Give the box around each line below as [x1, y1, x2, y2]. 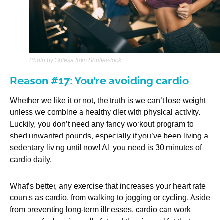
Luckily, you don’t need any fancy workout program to [10, 120, 193, 129]
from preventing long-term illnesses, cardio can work [10, 205, 191, 214]
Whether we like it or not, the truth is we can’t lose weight [10, 96, 206, 105]
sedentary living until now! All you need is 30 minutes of [10, 143, 202, 152]
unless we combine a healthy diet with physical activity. [10, 108, 200, 117]
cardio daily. [10, 155, 52, 164]
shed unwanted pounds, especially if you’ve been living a [10, 132, 208, 140]
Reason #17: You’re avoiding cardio [10, 74, 189, 87]
